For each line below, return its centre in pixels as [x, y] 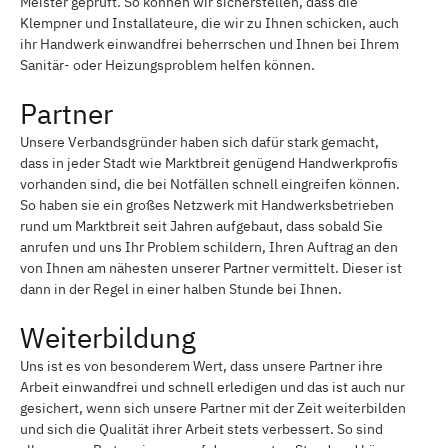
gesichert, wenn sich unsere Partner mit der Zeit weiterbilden [213, 407]
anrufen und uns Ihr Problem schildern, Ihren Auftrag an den [209, 246]
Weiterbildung [108, 337]
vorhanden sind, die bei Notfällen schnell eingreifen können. [210, 183]
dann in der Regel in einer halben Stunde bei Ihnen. [181, 288]
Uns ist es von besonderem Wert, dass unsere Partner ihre [201, 365]
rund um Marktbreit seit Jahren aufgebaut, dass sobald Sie [201, 225]
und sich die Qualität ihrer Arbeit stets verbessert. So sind [201, 428]
